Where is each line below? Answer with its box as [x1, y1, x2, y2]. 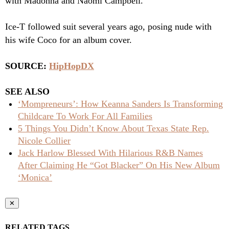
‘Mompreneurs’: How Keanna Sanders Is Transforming [18, 99, 223, 109]
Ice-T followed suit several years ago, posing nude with [5, 21, 212, 32]
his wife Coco [5, 35, 57, 45]
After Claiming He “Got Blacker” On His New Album [18, 160, 220, 171]
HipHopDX [49, 61, 94, 72]
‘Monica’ [18, 172, 52, 183]
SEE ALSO [5, 86, 50, 97]
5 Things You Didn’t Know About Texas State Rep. [18, 123, 209, 134]
